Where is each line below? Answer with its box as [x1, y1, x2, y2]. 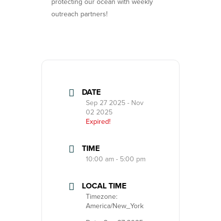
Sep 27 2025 [86, 98, 125, 108]
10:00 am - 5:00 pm [86, 154, 146, 164]
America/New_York [86, 201, 144, 211]
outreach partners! [51, 9, 108, 19]
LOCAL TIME [82, 180, 126, 191]
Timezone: [86, 191, 117, 202]
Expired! [86, 116, 110, 127]
